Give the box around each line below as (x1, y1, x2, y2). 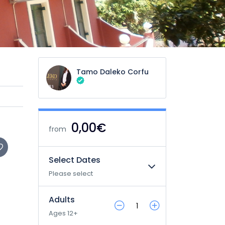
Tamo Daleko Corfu (76, 67, 149, 77)
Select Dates (49, 154, 100, 166)
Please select (49, 169, 93, 178)
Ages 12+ (49, 208, 78, 218)
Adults (49, 194, 75, 205)
